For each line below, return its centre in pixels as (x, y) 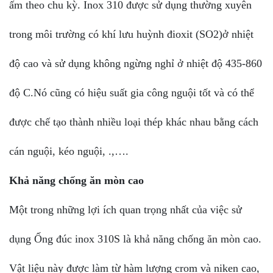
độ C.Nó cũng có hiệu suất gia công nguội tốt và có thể (132, 92)
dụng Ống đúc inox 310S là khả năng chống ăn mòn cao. (135, 239)
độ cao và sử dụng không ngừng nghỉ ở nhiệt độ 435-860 (136, 63)
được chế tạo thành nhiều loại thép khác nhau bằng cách (134, 122)
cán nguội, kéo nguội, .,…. (69, 151)
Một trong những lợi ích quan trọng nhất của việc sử (126, 209)
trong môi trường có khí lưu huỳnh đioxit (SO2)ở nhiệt (131, 34)
